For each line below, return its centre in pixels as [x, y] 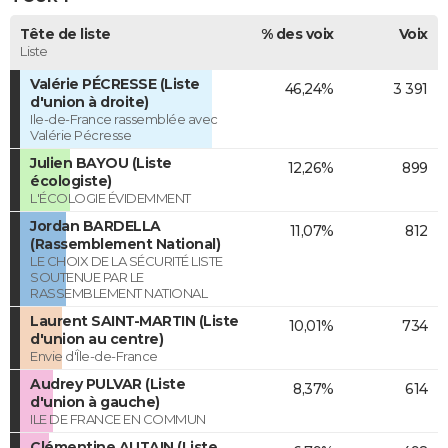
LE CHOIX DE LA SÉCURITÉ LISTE [126, 261]
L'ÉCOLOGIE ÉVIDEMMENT [110, 198]
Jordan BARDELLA [95, 226]
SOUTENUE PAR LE [87, 277]
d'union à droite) [89, 102]
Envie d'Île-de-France [94, 356]
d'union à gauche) [95, 402]
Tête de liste [65, 34]
